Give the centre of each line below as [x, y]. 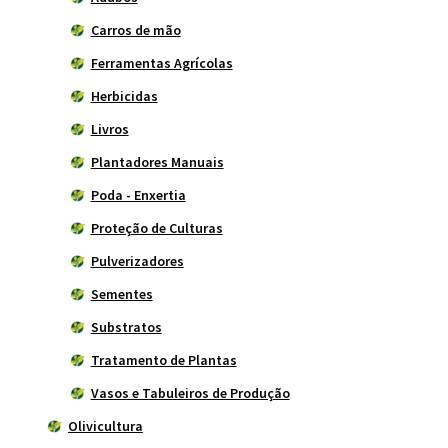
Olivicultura [105, 426]
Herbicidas [124, 96]
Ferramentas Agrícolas [161, 63]
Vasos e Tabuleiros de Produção [190, 393]
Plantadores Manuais [157, 162]
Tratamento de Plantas [163, 360]
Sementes [121, 294]
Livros [109, 129]
